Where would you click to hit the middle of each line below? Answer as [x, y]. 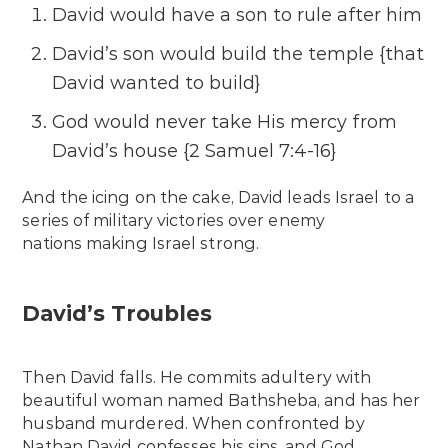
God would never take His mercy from [225, 122]
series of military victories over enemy [173, 221]
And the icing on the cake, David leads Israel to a [218, 198]
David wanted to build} [156, 83]
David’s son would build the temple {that [238, 54]
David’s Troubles [117, 312]
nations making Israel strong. [141, 244]
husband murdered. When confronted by [193, 423]
